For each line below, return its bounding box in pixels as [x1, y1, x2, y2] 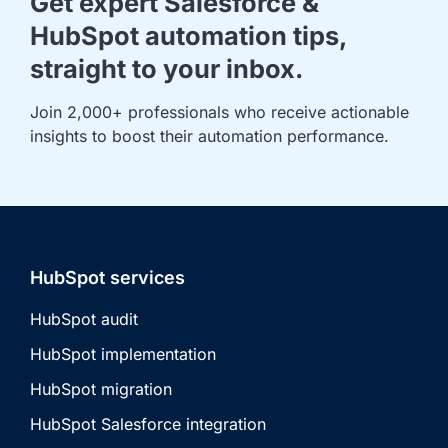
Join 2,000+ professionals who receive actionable [30, 101, 414, 122]
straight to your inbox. [30, 52, 304, 84]
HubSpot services [30, 266, 185, 288]
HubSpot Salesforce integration [30, 413, 266, 434]
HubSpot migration [30, 378, 172, 399]
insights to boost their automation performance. [30, 125, 389, 146]
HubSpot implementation [30, 343, 216, 364]
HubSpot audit [30, 308, 138, 329]
